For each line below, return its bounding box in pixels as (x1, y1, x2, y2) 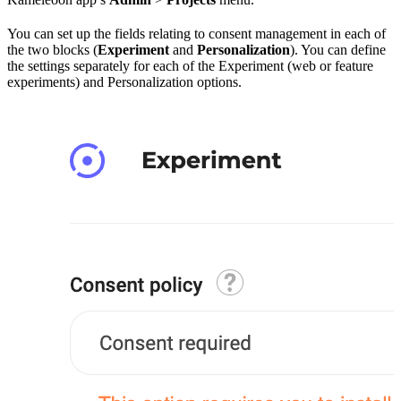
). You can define (290, 42, 386, 58)
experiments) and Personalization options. (7, 74, 242, 90)
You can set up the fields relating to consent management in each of (7, 26, 386, 42)
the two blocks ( (7, 42, 98, 58)
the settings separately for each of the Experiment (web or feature (7, 58, 373, 74)
